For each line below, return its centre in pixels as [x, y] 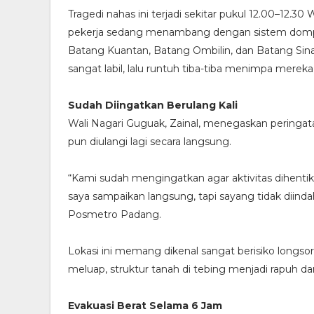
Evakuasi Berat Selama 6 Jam [145, 306]
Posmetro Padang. [115, 215]
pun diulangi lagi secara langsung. [150, 142]
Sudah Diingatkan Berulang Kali [153, 105]
